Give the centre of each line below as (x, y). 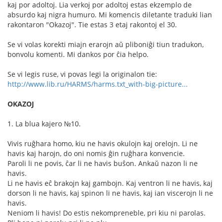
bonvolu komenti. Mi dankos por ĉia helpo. (78, 54)
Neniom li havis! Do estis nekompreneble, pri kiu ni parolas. (107, 213)
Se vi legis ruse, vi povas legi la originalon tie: (82, 74)
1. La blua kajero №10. (44, 124)
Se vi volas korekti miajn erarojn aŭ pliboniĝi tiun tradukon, (106, 44)
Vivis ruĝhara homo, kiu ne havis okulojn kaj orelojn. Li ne (103, 143)
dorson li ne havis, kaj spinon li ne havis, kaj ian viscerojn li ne (110, 193)
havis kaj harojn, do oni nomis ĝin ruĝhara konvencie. (96, 153)
